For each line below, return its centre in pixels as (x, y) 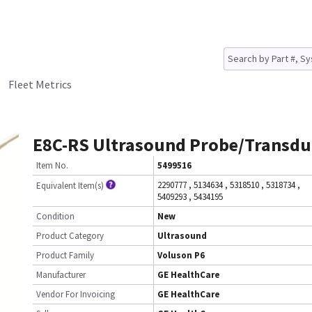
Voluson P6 (181, 255)
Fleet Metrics (40, 84)
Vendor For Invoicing (76, 294)
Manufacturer (61, 275)
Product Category (70, 236)
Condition (55, 216)
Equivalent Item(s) (70, 186)
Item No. (52, 165)
